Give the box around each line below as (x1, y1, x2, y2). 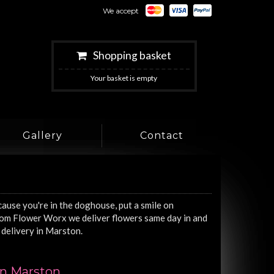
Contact (139, 129, 183, 141)
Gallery (22, 129, 62, 141)
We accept (103, 6, 139, 15)
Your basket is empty (91, 73, 158, 83)
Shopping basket (93, 49, 172, 62)
